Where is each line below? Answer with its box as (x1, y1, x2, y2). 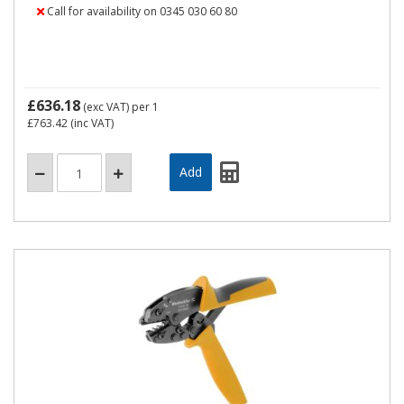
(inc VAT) (68, 115, 114, 131)
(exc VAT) (80, 99, 132, 115)
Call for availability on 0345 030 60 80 (44, 4, 237, 19)
